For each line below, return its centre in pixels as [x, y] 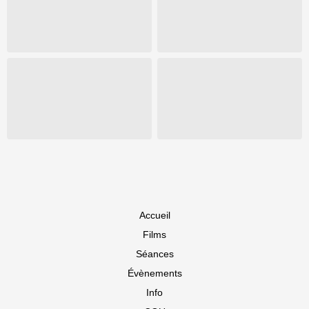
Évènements [154, 273]
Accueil [154, 216]
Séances [154, 254]
